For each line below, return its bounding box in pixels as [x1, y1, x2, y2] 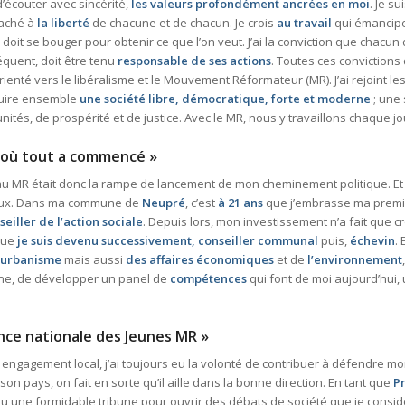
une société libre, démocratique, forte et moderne [80, 90, 373, 108]
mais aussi [64, 251, 123, 268]
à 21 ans [218, 194, 263, 212]
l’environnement [305, 251, 402, 268]
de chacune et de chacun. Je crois [89, 14, 277, 32]
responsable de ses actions [118, 52, 271, 70]
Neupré [142, 194, 185, 212]
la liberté [37, 14, 89, 32]
